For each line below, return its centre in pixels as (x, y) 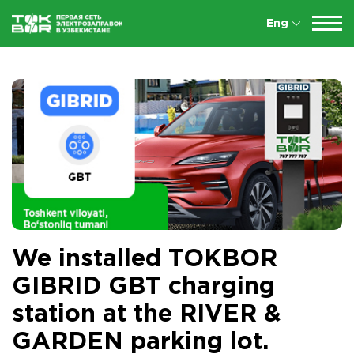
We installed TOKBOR (145, 259)
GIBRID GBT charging (143, 287)
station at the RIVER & (147, 314)
